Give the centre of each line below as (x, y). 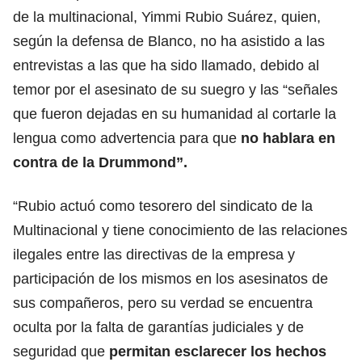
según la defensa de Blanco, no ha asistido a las (169, 41)
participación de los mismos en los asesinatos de (170, 278)
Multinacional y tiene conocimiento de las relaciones (180, 230)
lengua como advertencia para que (125, 138)
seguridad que (61, 351)
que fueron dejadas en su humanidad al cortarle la (175, 114)
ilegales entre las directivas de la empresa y (154, 254)
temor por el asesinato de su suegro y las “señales (175, 89)
